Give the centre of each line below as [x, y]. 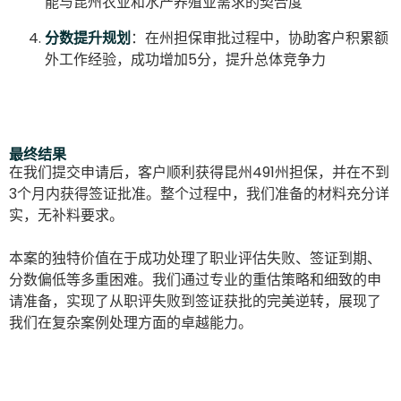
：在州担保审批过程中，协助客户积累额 [260, 38]
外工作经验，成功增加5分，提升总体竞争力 [185, 59]
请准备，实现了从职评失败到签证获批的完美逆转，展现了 [195, 301]
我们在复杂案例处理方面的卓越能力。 [131, 322]
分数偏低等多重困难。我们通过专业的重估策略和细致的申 [195, 279]
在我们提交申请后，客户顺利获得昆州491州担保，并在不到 [199, 172]
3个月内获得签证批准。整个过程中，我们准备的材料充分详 [199, 193]
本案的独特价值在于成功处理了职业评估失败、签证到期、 [195, 258]
